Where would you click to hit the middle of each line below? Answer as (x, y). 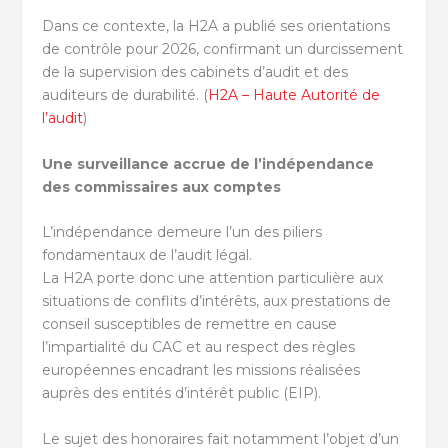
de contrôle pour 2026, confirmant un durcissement (223, 49)
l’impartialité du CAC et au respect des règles (199, 347)
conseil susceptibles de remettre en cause (190, 324)
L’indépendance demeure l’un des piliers (182, 232)
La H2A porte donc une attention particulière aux (213, 278)
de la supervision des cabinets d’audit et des (195, 72)
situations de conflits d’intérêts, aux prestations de (217, 301)
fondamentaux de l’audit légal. (147, 255)
